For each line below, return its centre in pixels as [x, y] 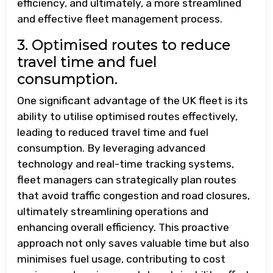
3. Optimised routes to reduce [124, 44]
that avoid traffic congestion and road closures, [133, 195]
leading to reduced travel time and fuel [113, 132]
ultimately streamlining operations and [113, 211]
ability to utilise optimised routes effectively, [127, 116]
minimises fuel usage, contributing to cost [121, 259]
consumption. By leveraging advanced [111, 148]
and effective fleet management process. [120, 19]
